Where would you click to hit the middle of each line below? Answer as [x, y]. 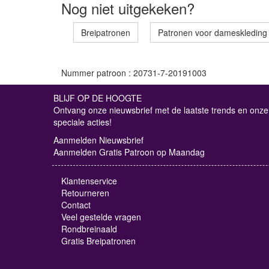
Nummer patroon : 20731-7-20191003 [134, 73]
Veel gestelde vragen [101, 217]
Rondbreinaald [89, 229]
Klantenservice [89, 181]
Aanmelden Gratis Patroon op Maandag [129, 152]
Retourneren [85, 193]
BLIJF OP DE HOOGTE [98, 98]
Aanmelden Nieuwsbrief [98, 140]
